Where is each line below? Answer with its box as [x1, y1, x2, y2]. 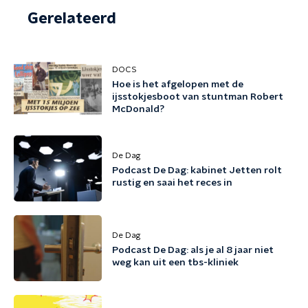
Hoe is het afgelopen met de [112, 80, 243, 89]
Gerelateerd [27, 11, 116, 26]
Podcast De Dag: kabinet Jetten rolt [112, 166, 282, 175]
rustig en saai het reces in [112, 178, 232, 188]
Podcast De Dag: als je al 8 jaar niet [112, 245, 274, 255]
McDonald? [112, 104, 164, 114]
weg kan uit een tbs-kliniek [112, 258, 239, 267]
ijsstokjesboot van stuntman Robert [112, 92, 283, 102]
